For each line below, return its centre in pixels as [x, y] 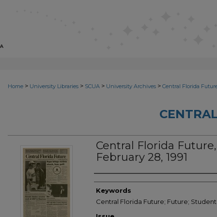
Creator [113, 183]
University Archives [131, 86]
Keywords [114, 190]
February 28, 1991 [142, 157]
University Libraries [54, 86]
